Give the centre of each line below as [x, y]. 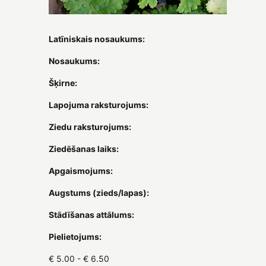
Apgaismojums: [81, 170]
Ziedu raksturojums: [90, 126]
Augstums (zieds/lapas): [99, 192]
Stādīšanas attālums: [91, 214]
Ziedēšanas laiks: [84, 148]
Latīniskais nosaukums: [97, 39]
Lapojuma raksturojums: [99, 104]
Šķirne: [63, 83]
